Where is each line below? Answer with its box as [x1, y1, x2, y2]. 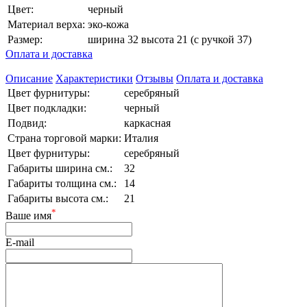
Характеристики [56, 72, 133, 84]
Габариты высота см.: [8, 192, 108, 204]
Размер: [8, 33, 42, 45]
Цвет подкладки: [8, 101, 86, 114]
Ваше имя [5, 210, 51, 222]
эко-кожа [88, 18, 129, 30]
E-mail [5, 236, 34, 249]
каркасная [124, 116, 171, 129]
